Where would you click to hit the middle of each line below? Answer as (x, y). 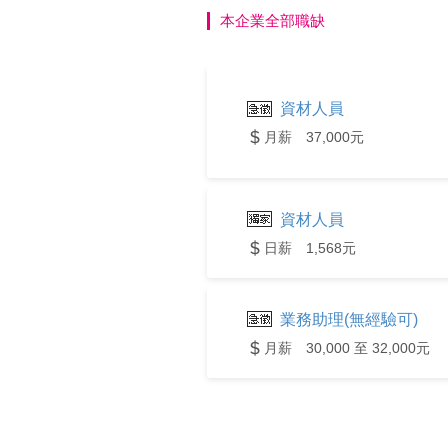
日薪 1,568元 (310, 247)
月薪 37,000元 (314, 137)
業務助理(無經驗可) (349, 319)
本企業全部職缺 (272, 20)
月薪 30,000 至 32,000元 (347, 347)
